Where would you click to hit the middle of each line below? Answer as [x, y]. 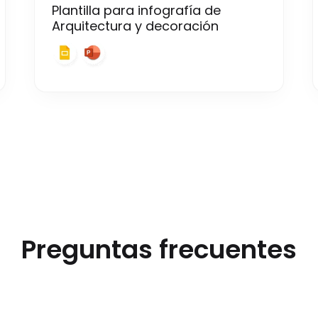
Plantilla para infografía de [136, 10]
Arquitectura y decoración [135, 26]
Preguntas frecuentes [159, 250]
